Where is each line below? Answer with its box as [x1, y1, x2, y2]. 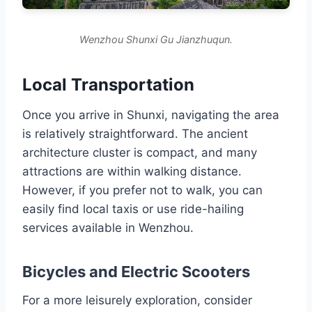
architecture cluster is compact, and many [22, 145, 257, 159]
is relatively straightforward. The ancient [22, 126, 248, 141]
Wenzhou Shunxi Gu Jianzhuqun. [79, 33, 233, 45]
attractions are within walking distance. [22, 164, 242, 178]
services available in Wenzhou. [22, 220, 194, 235]
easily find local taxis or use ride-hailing [22, 201, 244, 216]
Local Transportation [22, 74, 194, 95]
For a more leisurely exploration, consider [22, 292, 252, 307]
